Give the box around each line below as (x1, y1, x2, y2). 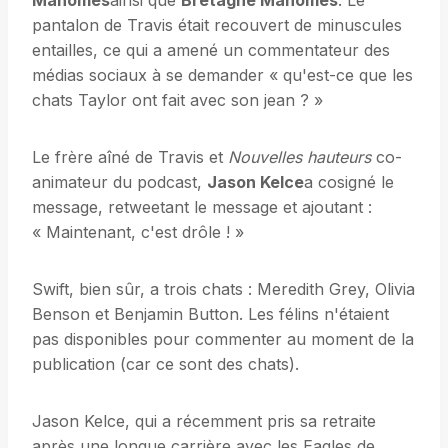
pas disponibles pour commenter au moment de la (32, 329, 414, 350)
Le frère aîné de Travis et (32, 147, 228, 168)
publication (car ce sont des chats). (32, 354, 299, 375)
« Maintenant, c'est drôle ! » (32, 222, 244, 243)
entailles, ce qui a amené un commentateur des (32, 40, 390, 61)
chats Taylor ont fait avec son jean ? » (32, 90, 323, 111)
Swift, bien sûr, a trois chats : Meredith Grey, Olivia (32, 279, 415, 300)
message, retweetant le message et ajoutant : (32, 197, 372, 218)
